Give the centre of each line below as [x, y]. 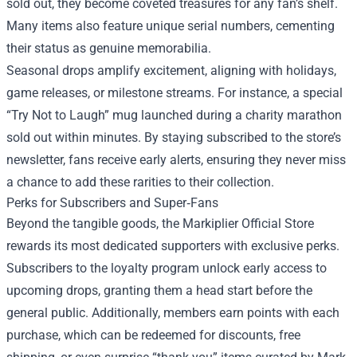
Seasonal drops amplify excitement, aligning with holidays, [171, 71]
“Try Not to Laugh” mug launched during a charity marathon [174, 115]
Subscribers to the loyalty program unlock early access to [167, 268]
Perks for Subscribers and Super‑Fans [112, 203]
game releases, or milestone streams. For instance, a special [175, 93]
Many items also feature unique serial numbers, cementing [171, 26]
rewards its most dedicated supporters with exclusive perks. [173, 246]
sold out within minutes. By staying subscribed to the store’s [174, 137]
